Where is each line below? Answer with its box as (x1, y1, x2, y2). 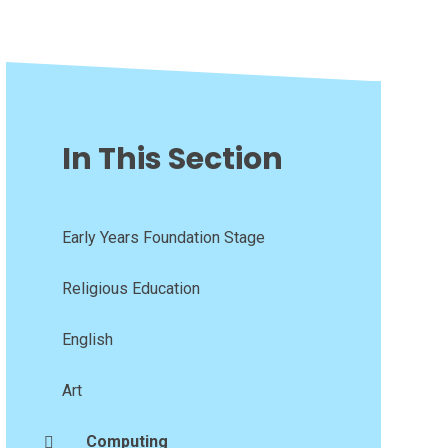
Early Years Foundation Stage (61, 228, 265, 248)
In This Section (61, 138, 283, 181)
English (61, 330, 113, 350)
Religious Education (61, 279, 200, 299)
